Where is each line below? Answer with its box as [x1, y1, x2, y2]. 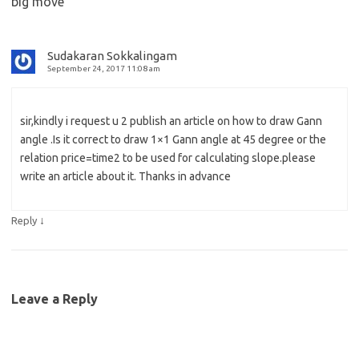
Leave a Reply [11, 291, 98, 306]
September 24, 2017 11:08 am [47, 63, 160, 73]
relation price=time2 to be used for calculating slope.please [20, 151, 316, 164]
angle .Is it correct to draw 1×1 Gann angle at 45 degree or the [20, 132, 326, 146]
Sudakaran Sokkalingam [47, 48, 177, 63]
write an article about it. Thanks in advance [20, 169, 231, 183]
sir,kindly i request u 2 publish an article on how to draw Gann [20, 114, 322, 127]
